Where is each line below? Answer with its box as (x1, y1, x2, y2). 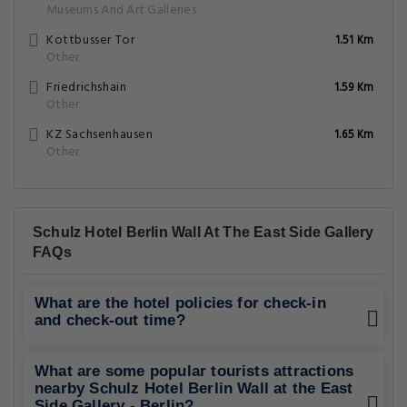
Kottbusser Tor (46, 30, 135, 51)
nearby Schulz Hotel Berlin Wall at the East (35, 380, 353, 397)
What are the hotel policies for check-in (35, 294, 326, 312)
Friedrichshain (46, 77, 127, 98)
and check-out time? (35, 312, 185, 329)
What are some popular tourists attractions (35, 362, 354, 380)
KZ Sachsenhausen (46, 124, 154, 145)
